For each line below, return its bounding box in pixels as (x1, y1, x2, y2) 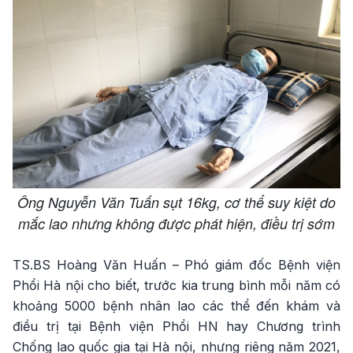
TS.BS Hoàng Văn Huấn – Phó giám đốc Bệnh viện (13, 257, 340, 273)
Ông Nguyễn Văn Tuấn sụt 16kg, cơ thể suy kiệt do (17, 192, 336, 213)
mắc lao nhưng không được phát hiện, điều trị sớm (18, 214, 335, 234)
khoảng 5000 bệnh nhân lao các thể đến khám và (13, 298, 340, 314)
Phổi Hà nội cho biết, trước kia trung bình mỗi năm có (13, 277, 340, 294)
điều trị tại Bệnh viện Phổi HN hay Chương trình (13, 318, 340, 335)
